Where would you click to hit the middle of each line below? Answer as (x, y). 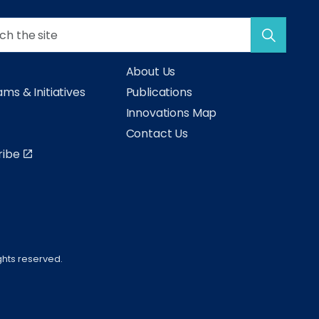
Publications (159, 92)
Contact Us (157, 134)
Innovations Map (171, 113)
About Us (151, 72)
